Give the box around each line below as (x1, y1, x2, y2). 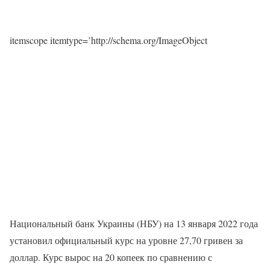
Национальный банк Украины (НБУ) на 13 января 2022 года (10, 217, 258, 230)
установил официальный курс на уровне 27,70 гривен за (10, 234, 243, 247)
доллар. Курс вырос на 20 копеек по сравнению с (10, 251, 212, 264)
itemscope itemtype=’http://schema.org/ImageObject (10, 34, 207, 47)
